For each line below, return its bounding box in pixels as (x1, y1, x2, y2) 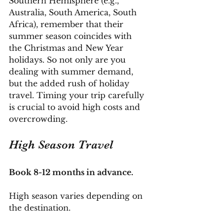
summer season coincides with (9, 31, 134, 41)
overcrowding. (9, 113, 68, 124)
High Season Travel (9, 137, 113, 151)
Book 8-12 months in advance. (9, 167, 133, 177)
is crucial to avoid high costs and (9, 102, 143, 112)
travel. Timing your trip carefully (9, 90, 147, 100)
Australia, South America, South (9, 7, 139, 17)
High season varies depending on (9, 190, 145, 201)
